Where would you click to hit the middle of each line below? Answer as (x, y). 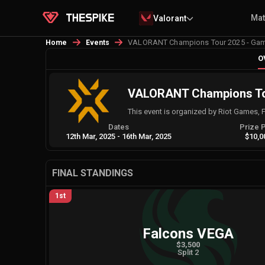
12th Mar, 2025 (91, 136)
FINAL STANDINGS (93, 173)
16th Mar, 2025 (147, 136)
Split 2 (188, 252)
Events (98, 43)
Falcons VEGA (188, 233)
